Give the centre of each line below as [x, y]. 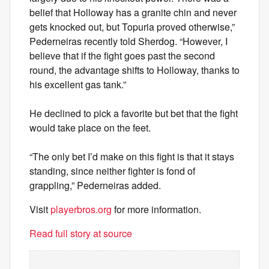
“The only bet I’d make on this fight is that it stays [132, 156]
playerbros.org [81, 209]
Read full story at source [81, 233]
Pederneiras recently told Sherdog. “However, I [128, 41]
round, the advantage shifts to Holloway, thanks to [134, 70]
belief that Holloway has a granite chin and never [133, 12]
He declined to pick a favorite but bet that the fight [134, 113]
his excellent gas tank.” [78, 84]
